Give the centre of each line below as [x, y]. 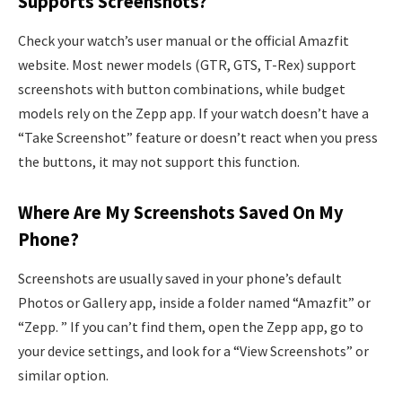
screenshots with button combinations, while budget [182, 88]
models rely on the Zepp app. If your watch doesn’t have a [193, 113]
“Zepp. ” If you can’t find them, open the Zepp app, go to [191, 326]
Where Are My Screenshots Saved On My [181, 212]
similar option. [63, 375]
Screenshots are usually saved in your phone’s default [180, 278]
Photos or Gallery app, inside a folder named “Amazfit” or [194, 302]
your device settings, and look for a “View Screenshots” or [193, 350]
